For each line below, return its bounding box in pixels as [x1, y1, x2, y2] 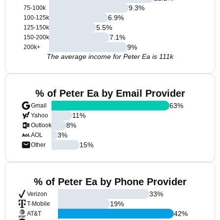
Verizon [27, 191, 47, 197]
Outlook [31, 122, 52, 129]
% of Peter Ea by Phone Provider [33, 176, 187, 187]
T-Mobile [27, 200, 50, 207]
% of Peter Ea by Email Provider [35, 88, 185, 99]
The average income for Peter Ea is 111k [47, 53, 173, 60]
